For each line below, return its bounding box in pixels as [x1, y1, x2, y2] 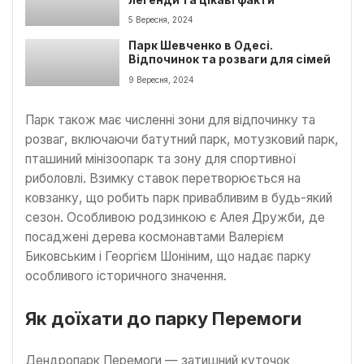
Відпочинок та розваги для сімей [128, 53, 331, 67]
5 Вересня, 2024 [128, 15, 194, 25]
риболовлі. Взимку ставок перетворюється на [25, 170, 301, 186]
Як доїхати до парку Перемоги [25, 308, 301, 330]
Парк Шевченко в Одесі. [128, 39, 274, 53]
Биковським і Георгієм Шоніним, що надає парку [25, 248, 311, 264]
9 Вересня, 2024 [128, 74, 195, 84]
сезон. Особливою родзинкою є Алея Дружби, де [25, 209, 325, 225]
